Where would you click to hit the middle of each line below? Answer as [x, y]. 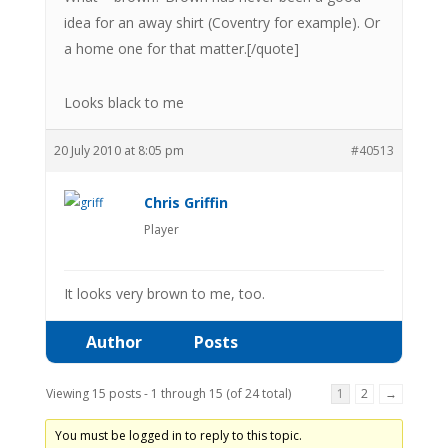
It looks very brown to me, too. [164, 293]
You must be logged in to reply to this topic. [178, 435]
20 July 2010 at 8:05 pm [118, 150]
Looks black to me [123, 102]
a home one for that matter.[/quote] [181, 48]
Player [161, 229]
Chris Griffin [185, 202]
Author [113, 341]
